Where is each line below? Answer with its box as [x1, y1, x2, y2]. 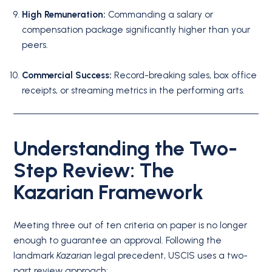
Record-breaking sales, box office [111, 69, 257, 81]
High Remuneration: [21, 8, 106, 20]
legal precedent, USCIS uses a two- [92, 250, 248, 262]
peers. [21, 39, 48, 50]
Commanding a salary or [105, 8, 213, 20]
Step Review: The [13, 157, 175, 182]
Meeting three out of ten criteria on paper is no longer [13, 220, 248, 231]
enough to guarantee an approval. [13, 235, 164, 246]
